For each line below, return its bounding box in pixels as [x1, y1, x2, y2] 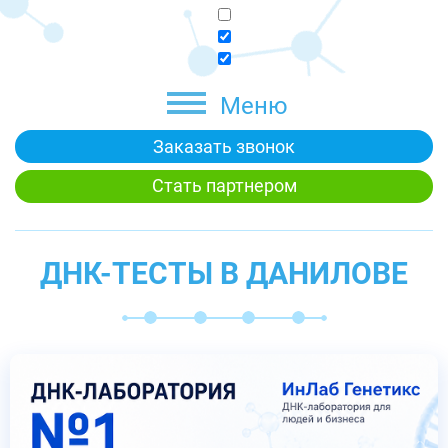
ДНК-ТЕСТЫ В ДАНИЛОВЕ [40, 255, 408, 291]
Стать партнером [151, 175, 297, 197]
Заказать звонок [153, 135, 295, 157]
